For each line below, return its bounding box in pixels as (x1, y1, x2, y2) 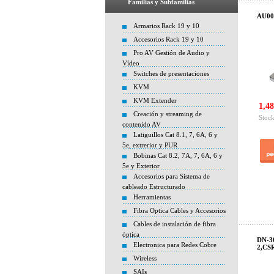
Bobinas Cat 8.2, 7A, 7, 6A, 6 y (133, 152, 223, 159)
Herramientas (133, 193, 171, 201)
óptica (122, 231, 139, 238)
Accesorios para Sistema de (133, 172, 210, 180)
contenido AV (122, 120, 161, 128)
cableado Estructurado (122, 183, 185, 190)
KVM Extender (133, 97, 177, 104)
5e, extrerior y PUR (122, 141, 177, 149)
